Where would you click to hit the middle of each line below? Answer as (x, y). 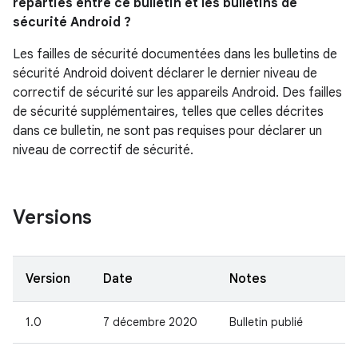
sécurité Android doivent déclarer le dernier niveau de (165, 74)
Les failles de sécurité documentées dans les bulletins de (175, 54)
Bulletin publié (266, 322)
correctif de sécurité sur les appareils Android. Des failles (177, 93)
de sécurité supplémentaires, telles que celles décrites (168, 112)
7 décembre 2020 (150, 322)
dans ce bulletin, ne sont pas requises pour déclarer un (167, 131)
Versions (52, 217)
